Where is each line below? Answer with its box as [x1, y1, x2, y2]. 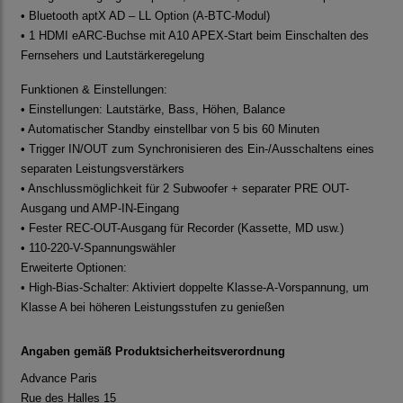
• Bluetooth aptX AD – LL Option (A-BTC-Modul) [21, 9, 270, 23]
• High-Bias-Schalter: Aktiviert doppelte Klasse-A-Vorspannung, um [21, 281, 369, 295]
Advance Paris [21, 372, 97, 386]
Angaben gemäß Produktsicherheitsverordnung [21, 345, 285, 359]
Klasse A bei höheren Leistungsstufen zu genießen [21, 300, 284, 315]
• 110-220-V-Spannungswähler [21, 241, 175, 255]
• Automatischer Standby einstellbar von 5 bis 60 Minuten [21, 122, 319, 137]
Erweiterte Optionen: [21, 261, 127, 275]
